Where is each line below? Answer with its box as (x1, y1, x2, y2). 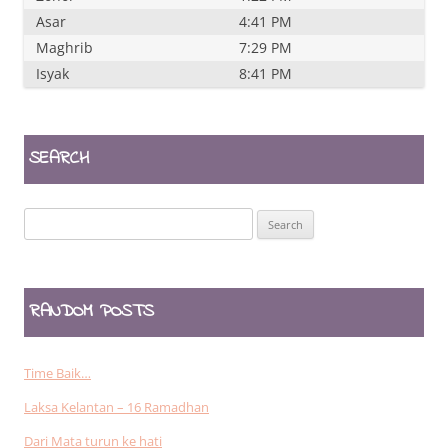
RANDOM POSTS (29, 298, 154, 325)
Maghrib (36, 37, 93, 57)
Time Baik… (24, 363, 91, 382)
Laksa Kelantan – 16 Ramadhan (24, 397, 209, 416)
